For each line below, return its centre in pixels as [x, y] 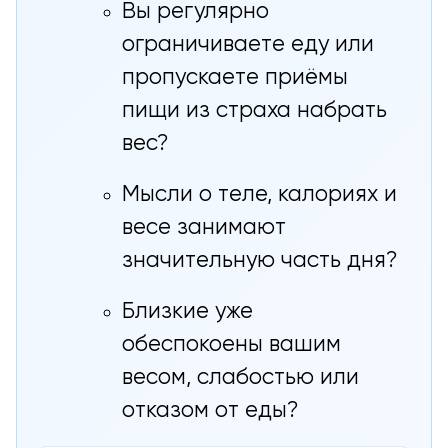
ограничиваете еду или [248, 44]
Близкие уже [188, 311]
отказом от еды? [210, 410]
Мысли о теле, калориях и [260, 194]
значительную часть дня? [260, 260]
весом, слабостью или [241, 377]
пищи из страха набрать [255, 110]
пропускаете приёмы [235, 77]
